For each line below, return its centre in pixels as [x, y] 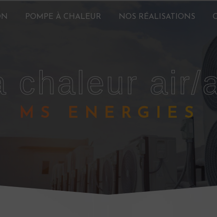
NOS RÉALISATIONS [157, 17]
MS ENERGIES [120, 114]
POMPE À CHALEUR [63, 17]
